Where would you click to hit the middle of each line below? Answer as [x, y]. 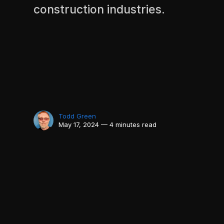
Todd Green [77, 116]
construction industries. [99, 10]
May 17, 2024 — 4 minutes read [108, 124]
